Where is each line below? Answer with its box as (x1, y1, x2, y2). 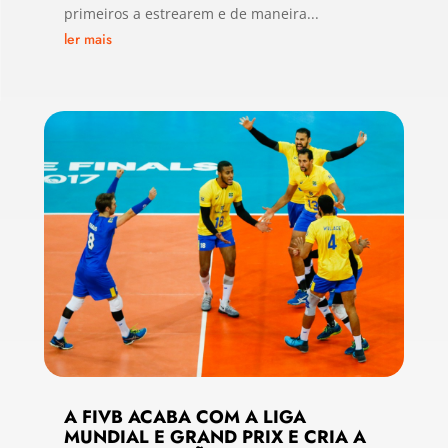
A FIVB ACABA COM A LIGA (63, 404, 306, 431)
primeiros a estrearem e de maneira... (63, 3, 319, 23)
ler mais (63, 28, 112, 49)
